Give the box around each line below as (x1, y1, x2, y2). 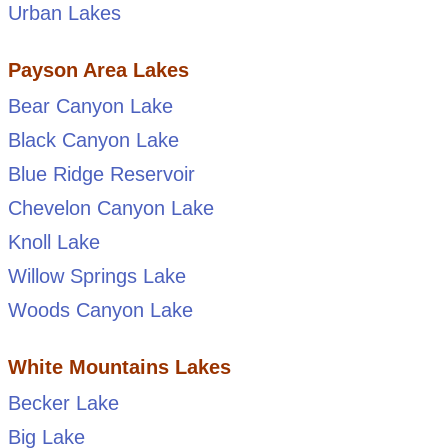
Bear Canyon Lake (7, 94, 173, 117)
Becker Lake (7, 391, 119, 414)
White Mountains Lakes (7, 355, 231, 378)
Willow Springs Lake (7, 264, 186, 287)
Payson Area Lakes (7, 58, 189, 81)
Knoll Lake (7, 230, 100, 253)
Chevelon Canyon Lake (7, 196, 214, 219)
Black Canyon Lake (7, 128, 179, 151)
